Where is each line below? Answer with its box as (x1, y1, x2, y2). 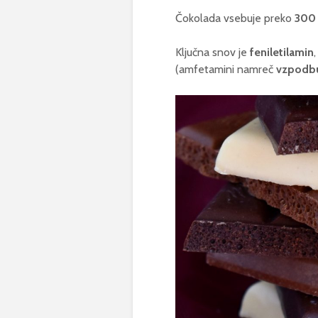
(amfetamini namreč (175, 62, 276, 76)
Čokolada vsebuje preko (175, 11, 295, 25)
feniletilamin (250, 45, 314, 59)
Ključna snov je (175, 45, 250, 59)
